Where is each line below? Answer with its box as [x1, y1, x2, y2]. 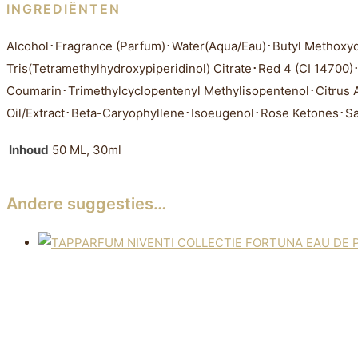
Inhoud [9, 141, 49, 157]
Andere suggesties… [6, 193, 166, 213]
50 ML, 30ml [52, 141, 121, 157]
